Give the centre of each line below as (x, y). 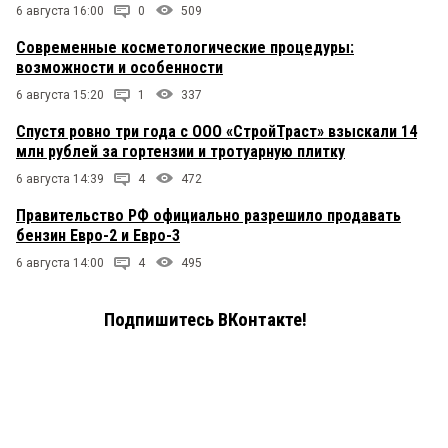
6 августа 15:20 (60, 94)
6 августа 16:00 (60, 10)
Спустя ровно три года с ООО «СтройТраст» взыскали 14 (216, 131)
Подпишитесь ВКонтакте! (205, 319)
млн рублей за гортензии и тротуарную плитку (180, 151)
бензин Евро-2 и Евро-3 (98, 235)
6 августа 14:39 (60, 178)
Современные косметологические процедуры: (185, 47)
